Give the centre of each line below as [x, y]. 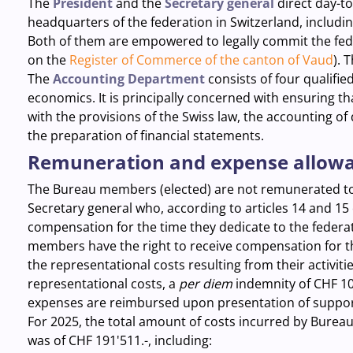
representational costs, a [103, 284]
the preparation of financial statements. [145, 136]
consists [230, 79]
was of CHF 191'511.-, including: [119, 340]
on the [48, 60]
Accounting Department [128, 79]
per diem [207, 284]
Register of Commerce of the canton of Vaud [201, 60]
